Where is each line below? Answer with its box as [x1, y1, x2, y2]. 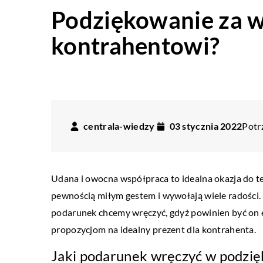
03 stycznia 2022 [169, 120, 242, 131]
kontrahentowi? [51, 32, 220, 60]
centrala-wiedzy [83, 120, 155, 131]
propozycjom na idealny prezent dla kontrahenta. [51, 224, 257, 235]
